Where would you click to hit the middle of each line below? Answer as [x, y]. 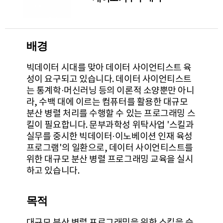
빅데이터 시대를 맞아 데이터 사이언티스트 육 [109, 68]
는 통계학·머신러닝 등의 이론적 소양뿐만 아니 [110, 91]
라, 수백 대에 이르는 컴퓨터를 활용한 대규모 [107, 102]
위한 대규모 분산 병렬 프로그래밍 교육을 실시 [110, 160]
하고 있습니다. [53, 171]
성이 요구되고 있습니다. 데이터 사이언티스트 [109, 79]
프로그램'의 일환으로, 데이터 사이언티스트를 [110, 148]
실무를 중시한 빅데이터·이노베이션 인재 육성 [109, 137]
